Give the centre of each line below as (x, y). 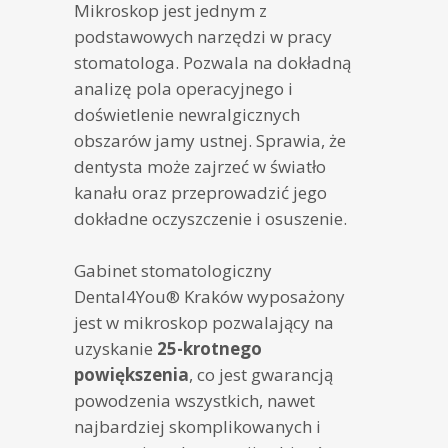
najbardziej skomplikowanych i (197, 427)
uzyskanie (113, 349)
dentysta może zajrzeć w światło (200, 167)
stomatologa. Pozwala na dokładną (212, 63)
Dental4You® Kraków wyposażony (209, 297)
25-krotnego (207, 349)
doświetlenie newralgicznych (187, 115)
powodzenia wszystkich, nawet (194, 401)
